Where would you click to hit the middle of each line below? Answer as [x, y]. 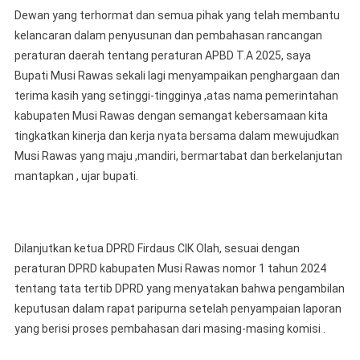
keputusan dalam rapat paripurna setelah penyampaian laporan [178, 309]
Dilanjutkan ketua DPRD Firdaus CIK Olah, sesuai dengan [157, 249]
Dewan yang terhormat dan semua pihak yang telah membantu [177, 16]
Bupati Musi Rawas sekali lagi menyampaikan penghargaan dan [177, 76]
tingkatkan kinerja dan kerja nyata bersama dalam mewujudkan [176, 136]
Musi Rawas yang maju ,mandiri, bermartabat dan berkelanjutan [178, 156]
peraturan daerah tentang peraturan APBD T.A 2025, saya [162, 56]
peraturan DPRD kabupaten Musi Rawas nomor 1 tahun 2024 [170, 269]
